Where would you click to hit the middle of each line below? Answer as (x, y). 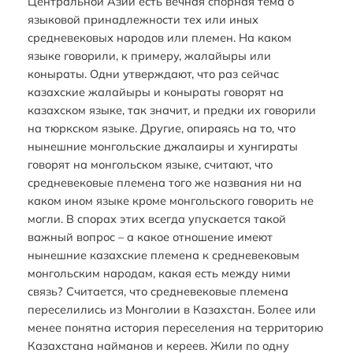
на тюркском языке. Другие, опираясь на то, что (161, 128)
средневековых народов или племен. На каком (159, 37)
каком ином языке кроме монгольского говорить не (170, 200)
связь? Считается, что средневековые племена (158, 291)
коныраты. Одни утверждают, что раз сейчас (153, 73)
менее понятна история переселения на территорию (175, 327)
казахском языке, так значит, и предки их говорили (171, 110)
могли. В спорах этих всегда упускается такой (156, 218)
